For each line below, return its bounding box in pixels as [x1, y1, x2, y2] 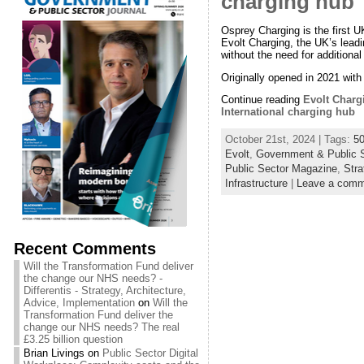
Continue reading [220, 93, 303, 106]
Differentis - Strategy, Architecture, [23, 284, 186, 297]
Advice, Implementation [23, 297, 135, 309]
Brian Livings [23, 347, 84, 359]
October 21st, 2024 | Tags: [224, 133, 353, 146]
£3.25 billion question [23, 333, 123, 345]
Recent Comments [13, 239, 156, 258]
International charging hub [220, 106, 358, 119]
